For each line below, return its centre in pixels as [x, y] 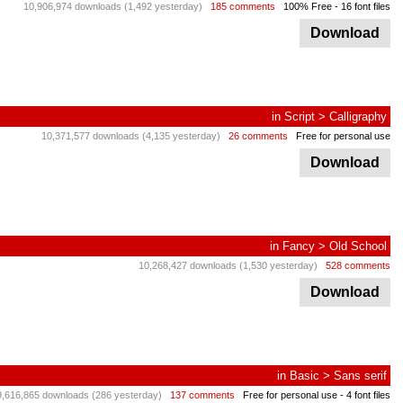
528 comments [358, 265]
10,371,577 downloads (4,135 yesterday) [131, 136]
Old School [358, 246]
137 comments [202, 395]
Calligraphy [358, 116]
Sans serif [360, 376]
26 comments [258, 136]
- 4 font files [364, 395]
